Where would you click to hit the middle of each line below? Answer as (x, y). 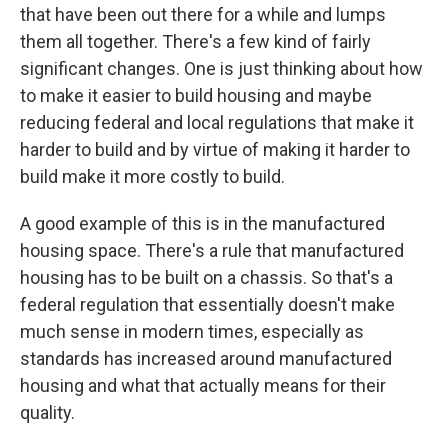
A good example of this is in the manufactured (202, 224)
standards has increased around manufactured (206, 359)
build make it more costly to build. (152, 177)
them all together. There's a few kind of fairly (195, 42)
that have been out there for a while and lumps (203, 15)
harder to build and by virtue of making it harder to (215, 150)
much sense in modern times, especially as (192, 332)
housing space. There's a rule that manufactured (212, 251)
